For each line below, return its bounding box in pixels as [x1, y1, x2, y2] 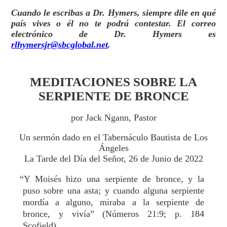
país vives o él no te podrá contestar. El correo [11, 18, 216, 28]
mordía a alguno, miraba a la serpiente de [23, 197, 204, 207]
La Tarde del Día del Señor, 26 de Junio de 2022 [24, 153, 203, 164]
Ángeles [98, 142, 129, 153]
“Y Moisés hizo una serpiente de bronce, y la [20, 173, 204, 184]
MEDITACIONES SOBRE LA [30, 74, 197, 89]
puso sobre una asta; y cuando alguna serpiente [23, 185, 204, 196]
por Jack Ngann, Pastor [70, 112, 157, 123]
